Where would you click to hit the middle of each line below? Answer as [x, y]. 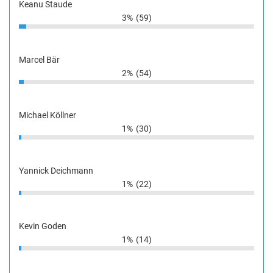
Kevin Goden [43, 226]
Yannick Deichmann [56, 170]
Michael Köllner [48, 115]
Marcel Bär [39, 59]
